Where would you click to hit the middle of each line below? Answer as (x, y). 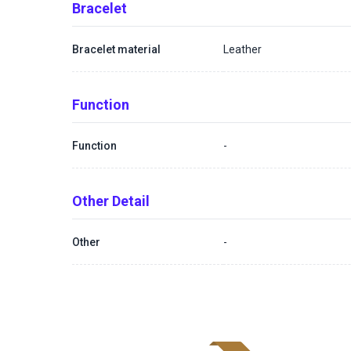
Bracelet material (116, 49)
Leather (243, 49)
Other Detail (111, 201)
